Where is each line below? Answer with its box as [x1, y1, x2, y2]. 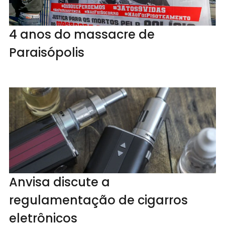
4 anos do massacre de [9, 26, 155, 43]
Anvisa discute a [9, 173, 110, 190]
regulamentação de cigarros [9, 191, 188, 208]
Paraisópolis [9, 44, 84, 61]
